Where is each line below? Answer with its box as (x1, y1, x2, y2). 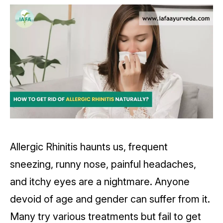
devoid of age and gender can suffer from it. (10, 193, 210, 206)
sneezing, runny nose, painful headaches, (10, 158, 196, 171)
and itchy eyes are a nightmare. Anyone (10, 176, 190, 188)
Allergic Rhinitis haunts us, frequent (10, 141, 168, 153)
